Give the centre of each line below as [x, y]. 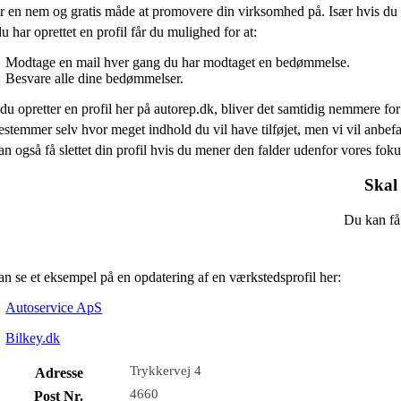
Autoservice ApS [54, 307]
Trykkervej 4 [165, 370]
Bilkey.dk [33, 337]
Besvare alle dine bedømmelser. [95, 79]
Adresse [59, 372]
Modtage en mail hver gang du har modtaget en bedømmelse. [178, 63]
